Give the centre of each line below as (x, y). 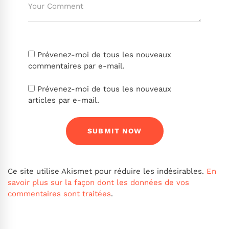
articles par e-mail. (64, 100)
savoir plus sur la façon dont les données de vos (98, 183)
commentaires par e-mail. (76, 66)
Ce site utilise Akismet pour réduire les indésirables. (107, 171)
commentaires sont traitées (59, 194)
